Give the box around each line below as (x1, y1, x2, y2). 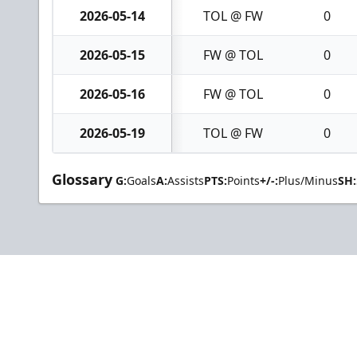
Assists (167, 173, 204, 188)
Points (227, 173, 260, 188)
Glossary (52, 170, 112, 189)
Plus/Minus (278, 173, 338, 188)
